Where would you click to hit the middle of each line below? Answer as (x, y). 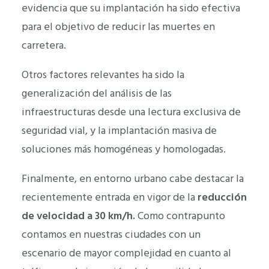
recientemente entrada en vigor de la (110, 197)
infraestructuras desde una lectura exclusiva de (131, 112)
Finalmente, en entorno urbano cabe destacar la (133, 178)
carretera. (44, 45)
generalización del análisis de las (97, 93)
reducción (222, 197)
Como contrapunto (181, 216)
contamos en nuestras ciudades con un (111, 234)
